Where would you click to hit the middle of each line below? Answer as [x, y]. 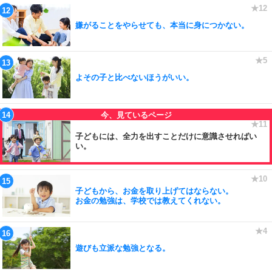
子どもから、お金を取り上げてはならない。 [154, 191]
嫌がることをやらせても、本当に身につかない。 [162, 25]
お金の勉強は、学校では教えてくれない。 [150, 200]
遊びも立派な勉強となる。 [123, 248]
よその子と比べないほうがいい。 [134, 77]
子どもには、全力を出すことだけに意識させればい [166, 136]
